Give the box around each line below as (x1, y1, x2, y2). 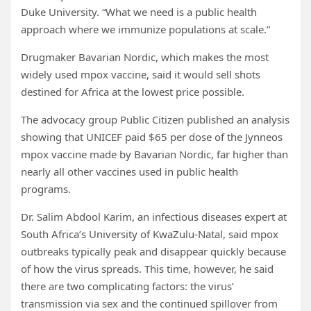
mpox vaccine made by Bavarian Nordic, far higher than (21, 147, 288, 162)
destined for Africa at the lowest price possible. (21, 85, 244, 99)
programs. (21, 182, 71, 196)
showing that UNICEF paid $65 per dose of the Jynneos (21, 130, 283, 144)
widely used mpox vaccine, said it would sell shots (21, 67, 260, 82)
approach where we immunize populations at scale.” (21, 22, 270, 37)
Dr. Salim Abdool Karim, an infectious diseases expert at (21, 210, 287, 224)
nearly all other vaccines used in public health (21, 165, 238, 179)
